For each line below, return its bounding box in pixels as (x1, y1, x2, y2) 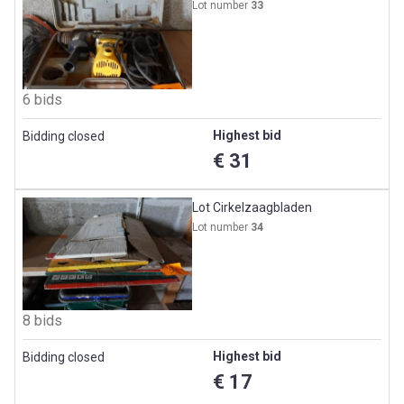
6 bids (23, 90, 62, 108)
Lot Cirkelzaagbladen (192, 199, 313, 215)
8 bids (23, 312, 62, 330)
